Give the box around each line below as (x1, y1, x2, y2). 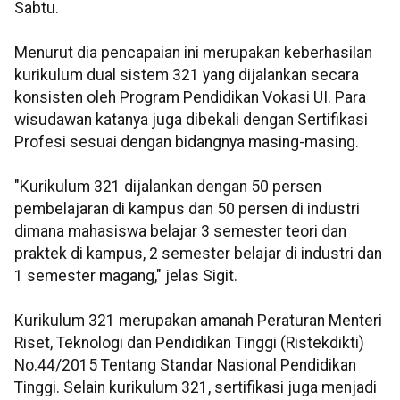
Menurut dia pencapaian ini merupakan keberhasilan (14, 44, 372, 62)
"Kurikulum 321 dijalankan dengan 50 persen (14, 178, 321, 196)
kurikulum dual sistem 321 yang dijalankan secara (14, 66, 359, 85)
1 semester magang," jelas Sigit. (14, 267, 237, 286)
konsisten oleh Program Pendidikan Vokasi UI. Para (14, 88, 366, 107)
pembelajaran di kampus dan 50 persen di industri (14, 200, 360, 219)
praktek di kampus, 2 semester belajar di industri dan (14, 245, 382, 263)
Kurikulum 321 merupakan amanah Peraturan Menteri (14, 312, 382, 330)
